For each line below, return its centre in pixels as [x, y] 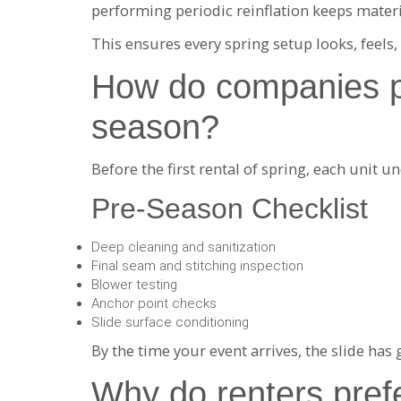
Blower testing [134, 284]
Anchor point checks [154, 303]
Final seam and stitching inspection [197, 265]
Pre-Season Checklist [230, 209]
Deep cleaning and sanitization [183, 247]
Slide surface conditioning [170, 322]
